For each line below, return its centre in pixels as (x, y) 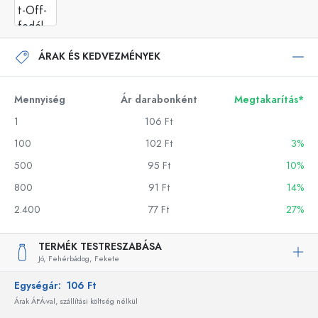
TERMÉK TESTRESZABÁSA (100, 246)
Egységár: (40, 285)
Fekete (107, 258)
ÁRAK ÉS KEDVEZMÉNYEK (99, 56)
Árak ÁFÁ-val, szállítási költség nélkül (76, 301)
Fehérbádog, (70, 258)
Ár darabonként (159, 99)
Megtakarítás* (269, 99)
